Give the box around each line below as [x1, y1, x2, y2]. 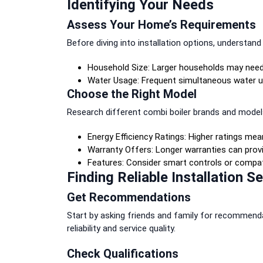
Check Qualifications [67, 246, 178, 261]
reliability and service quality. [67, 222, 176, 234]
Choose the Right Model [67, 86, 197, 101]
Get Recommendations [67, 190, 191, 204]
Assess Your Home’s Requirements [67, 17, 256, 32]
